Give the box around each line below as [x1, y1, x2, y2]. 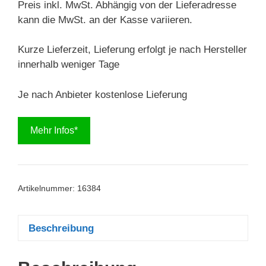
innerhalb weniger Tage [18, 59, 119, 70]
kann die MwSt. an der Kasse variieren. [18, 14, 192, 26]
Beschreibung [28, 222, 94, 234]
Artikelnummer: [18, 184, 77, 193]
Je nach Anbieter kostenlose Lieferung [18, 88, 187, 100]
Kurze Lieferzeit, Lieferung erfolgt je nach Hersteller [18, 44, 247, 55]
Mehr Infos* [30, 125, 78, 135]
